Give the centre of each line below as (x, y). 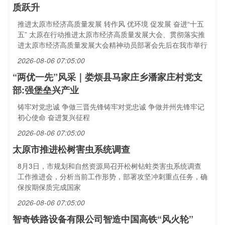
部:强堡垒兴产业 (46, 90)
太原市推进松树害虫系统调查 (71, 149)
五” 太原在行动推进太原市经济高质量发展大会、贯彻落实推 (111, 34)
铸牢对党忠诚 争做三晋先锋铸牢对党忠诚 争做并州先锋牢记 (111, 106)
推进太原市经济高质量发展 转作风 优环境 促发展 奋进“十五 (111, 24)
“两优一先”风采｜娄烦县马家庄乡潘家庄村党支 (107, 77)
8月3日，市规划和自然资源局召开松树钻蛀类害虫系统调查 (109, 166)
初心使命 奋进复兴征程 (54, 117)
